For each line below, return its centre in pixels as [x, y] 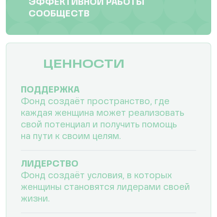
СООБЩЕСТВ [59, 14]
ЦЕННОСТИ [84, 65]
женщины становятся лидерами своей [105, 187]
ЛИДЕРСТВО [50, 164]
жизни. [35, 199]
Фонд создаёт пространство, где [95, 101]
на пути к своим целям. [71, 136]
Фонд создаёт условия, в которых [96, 176]
